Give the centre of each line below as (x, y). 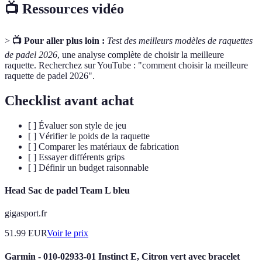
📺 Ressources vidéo (64, 9)
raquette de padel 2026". (50, 76)
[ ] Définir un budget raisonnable (88, 167)
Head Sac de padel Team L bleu (67, 191)
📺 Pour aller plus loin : (58, 41)
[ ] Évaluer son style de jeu (77, 125)
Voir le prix (68, 233)
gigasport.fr (26, 213)
